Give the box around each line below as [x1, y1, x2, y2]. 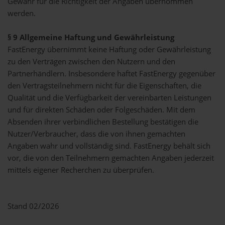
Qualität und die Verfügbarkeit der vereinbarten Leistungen [8, 92, 211, 103]
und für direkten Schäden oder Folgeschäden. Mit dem [8, 104, 195, 115]
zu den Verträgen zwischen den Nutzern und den [8, 56, 175, 67]
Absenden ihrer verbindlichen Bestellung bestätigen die [8, 117, 198, 127]
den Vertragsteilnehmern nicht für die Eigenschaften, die [8, 80, 201, 91]
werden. [8, 8, 36, 19]
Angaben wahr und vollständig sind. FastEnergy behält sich [8, 141, 210, 151]
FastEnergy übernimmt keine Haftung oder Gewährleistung [8, 44, 211, 55]
